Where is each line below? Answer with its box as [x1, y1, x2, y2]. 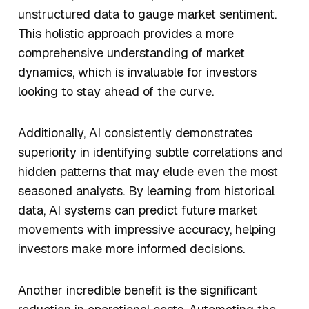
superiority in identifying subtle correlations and [18, 144, 283, 161]
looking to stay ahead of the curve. [18, 83, 217, 100]
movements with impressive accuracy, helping [18, 221, 276, 238]
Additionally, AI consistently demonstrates [18, 125, 252, 141]
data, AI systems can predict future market [18, 202, 257, 219]
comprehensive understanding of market [18, 45, 245, 61]
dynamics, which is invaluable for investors [18, 64, 257, 81]
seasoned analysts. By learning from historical [18, 183, 275, 199]
